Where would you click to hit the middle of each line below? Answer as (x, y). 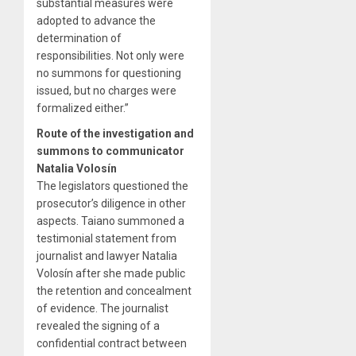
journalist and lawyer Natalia (107, 255)
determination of (79, 38)
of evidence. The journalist (103, 308)
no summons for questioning (109, 73)
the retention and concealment (114, 290)
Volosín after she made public (111, 273)
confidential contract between (112, 343)
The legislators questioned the (112, 186)
